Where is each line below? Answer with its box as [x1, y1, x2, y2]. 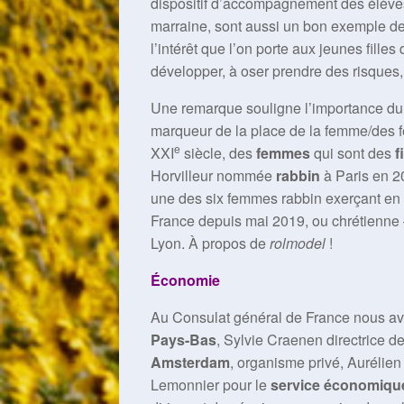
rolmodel [270, 233, 326, 253]
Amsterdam [151, 352, 230, 372]
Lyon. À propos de [151, 233, 270, 253]
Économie [151, 270, 220, 290]
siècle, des [180, 142, 256, 163]
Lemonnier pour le [151, 374, 271, 395]
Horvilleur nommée [151, 165, 276, 186]
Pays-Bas [151, 329, 216, 350]
